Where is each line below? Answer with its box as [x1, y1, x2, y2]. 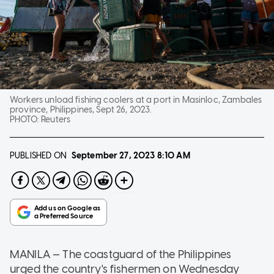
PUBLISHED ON [10, 150, 67, 161]
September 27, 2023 [71, 150, 155, 161]
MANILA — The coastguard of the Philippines [10, 247, 232, 261]
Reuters [41, 114, 71, 125]
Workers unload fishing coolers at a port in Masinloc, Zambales [10, 94, 262, 105]
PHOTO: [10, 114, 42, 125]
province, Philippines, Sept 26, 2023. [10, 104, 152, 115]
